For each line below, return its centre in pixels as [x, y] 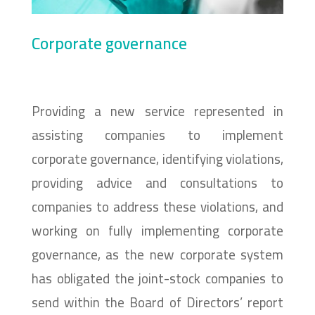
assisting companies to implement [157, 135]
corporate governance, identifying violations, [157, 159]
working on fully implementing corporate [157, 230]
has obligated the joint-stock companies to [157, 278]
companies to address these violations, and [157, 206]
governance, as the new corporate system [157, 254]
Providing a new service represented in [157, 111]
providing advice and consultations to [157, 182]
